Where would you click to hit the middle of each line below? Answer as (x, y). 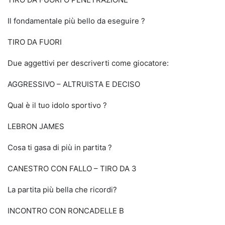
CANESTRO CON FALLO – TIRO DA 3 (72, 168)
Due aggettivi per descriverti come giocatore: (88, 63)
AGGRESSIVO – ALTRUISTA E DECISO (74, 84)
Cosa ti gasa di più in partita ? (60, 147)
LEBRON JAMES (36, 126)
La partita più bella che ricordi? (62, 190)
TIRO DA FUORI (35, 42)
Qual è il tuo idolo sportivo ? (57, 105)
